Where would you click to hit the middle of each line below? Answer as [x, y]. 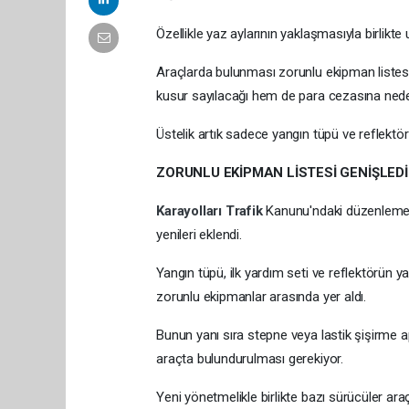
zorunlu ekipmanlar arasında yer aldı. [261, 297]
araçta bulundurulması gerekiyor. [250, 359]
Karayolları [191, 211]
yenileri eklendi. [199, 235]
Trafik [246, 211]
